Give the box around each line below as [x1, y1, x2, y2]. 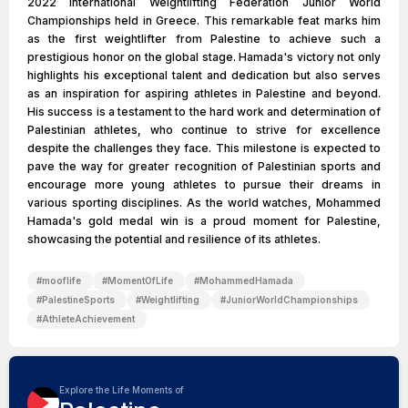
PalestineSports [42, 294, 115, 305]
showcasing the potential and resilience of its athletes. [27, 232, 321, 246]
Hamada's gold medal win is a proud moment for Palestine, [27, 214, 381, 228]
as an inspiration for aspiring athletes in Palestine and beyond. [27, 87, 381, 100]
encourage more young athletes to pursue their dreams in [27, 178, 381, 191]
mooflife [42, 275, 81, 286]
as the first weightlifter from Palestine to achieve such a [27, 32, 381, 46]
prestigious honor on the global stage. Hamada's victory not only [27, 50, 381, 64]
